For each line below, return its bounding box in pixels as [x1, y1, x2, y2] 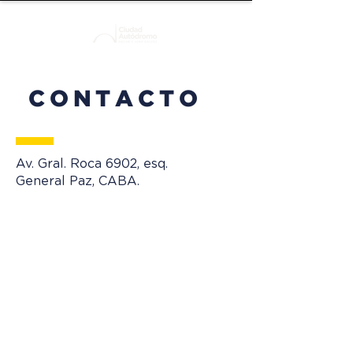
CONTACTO [28, 90, 203, 110]
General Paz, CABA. [16, 175, 139, 188]
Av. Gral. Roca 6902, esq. [16, 158, 168, 170]
